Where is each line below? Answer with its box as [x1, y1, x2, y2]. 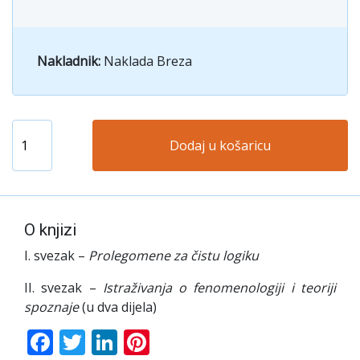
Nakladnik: [37, 51, 104, 70]
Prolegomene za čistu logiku [88, 246, 259, 264]
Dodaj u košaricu [170, 136, 271, 154]
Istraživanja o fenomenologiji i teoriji [102, 278, 337, 297]
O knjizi [24, 219, 76, 239]
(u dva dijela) [79, 297, 157, 316]
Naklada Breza [104, 51, 192, 70]
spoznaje [24, 297, 79, 316]
